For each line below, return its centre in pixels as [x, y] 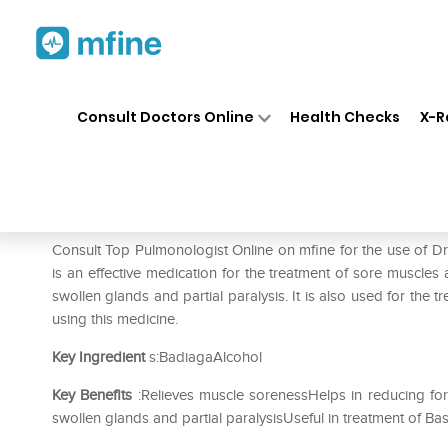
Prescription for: [109, 220]
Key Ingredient [98, 357]
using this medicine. [115, 319]
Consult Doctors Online [165, 116]
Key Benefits [92, 395]
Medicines [232, 98]
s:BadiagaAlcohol [203, 357]
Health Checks [345, 116]
